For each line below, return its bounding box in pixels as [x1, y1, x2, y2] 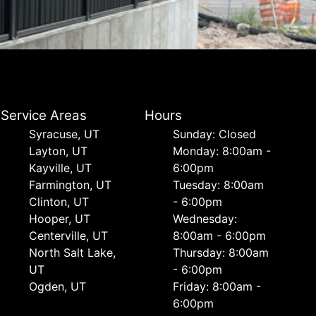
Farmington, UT [29, 178, 112, 192]
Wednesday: [172, 212, 237, 226]
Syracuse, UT [29, 127, 100, 141]
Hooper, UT [29, 212, 91, 226]
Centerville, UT [29, 229, 109, 243]
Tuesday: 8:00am [172, 178, 264, 192]
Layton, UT [29, 144, 88, 158]
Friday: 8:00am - [172, 279, 261, 293]
